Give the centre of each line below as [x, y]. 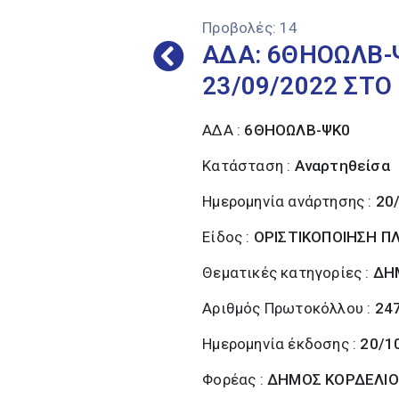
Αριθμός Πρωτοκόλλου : [289, 308]
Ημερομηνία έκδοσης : [281, 344]
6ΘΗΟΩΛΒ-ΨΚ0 [297, 130]
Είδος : [228, 237]
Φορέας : [235, 379]
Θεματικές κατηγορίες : [288, 273]
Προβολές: [240, 28]
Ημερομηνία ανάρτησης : [289, 201]
